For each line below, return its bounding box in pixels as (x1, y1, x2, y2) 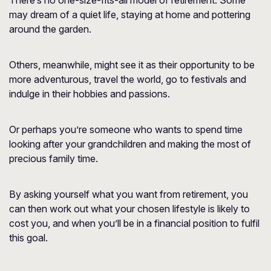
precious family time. (9, 152, 98, 165)
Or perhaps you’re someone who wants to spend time (9, 123, 243, 135)
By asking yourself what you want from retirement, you (9, 188, 248, 200)
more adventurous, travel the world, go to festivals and (9, 73, 246, 85)
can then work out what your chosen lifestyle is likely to (9, 203, 250, 215)
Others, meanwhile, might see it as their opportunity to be (9, 59, 255, 71)
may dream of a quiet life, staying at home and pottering (9, 8, 250, 21)
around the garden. (9, 23, 91, 35)
